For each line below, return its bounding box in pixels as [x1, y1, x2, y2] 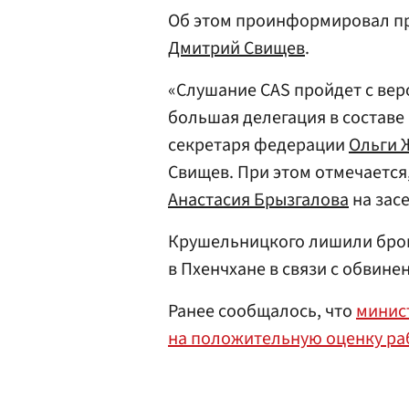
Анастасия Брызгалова [168, 187, 349, 213]
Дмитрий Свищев [168, 36, 305, 61]
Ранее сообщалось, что [168, 299, 356, 324]
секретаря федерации [168, 132, 349, 158]
